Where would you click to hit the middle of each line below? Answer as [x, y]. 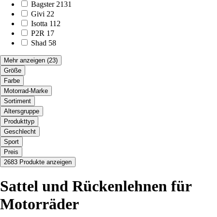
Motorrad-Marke [26, 91]
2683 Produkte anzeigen [38, 162]
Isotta [39, 23]
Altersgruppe [22, 111]
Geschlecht [20, 131]
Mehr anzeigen [24, 60]
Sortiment [17, 101]
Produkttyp [19, 121]
